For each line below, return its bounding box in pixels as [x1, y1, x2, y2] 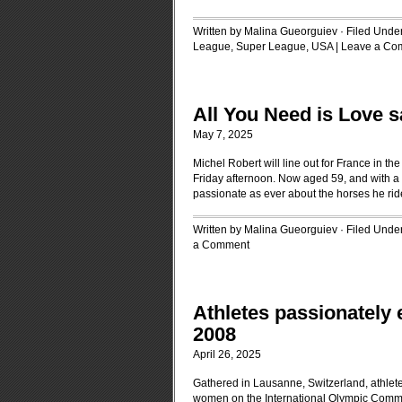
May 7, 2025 [193, 128, 253, 141]
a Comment [193, 239, 249, 251]
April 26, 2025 [193, 348, 261, 361]
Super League [236, 40, 306, 53]
